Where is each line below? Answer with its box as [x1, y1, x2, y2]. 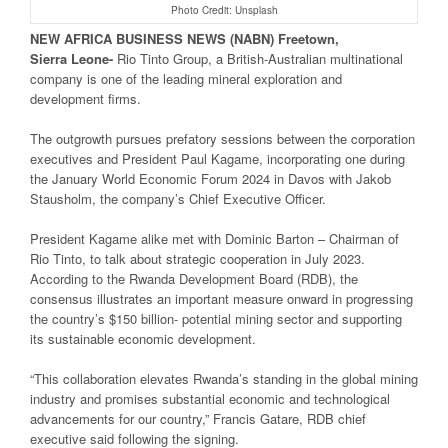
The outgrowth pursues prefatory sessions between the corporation [30, 128, 415, 148]
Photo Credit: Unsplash [170, 2, 278, 17]
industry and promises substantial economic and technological [30, 388, 390, 408]
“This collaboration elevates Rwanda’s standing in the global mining [30, 368, 418, 388]
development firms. [30, 88, 141, 108]
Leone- [71, 48, 117, 68]
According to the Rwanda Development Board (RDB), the [30, 268, 358, 288]
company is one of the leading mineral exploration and [30, 68, 342, 88]
